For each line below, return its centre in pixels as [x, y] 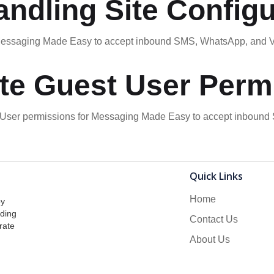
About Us [210, 239]
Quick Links [217, 176]
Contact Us [214, 219]
